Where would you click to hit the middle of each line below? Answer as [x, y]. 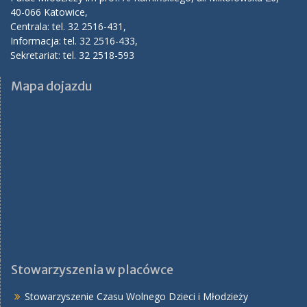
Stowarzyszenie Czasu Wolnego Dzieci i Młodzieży [136, 296]
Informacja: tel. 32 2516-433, [74, 40]
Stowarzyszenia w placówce [92, 269]
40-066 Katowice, [49, 12]
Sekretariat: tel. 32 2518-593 [72, 55]
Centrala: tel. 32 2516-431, [68, 26]
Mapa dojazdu [52, 86]
